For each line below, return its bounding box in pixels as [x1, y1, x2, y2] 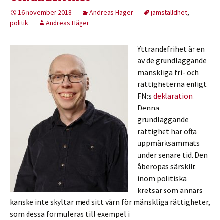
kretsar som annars [137, 185, 203, 195]
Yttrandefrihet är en [137, 44, 205, 54]
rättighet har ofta [137, 126, 197, 136]
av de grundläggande [137, 55, 207, 65]
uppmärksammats [137, 138, 200, 148]
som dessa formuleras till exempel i [10, 209, 130, 219]
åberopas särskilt [137, 162, 196, 171]
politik [10, 18, 28, 27]
